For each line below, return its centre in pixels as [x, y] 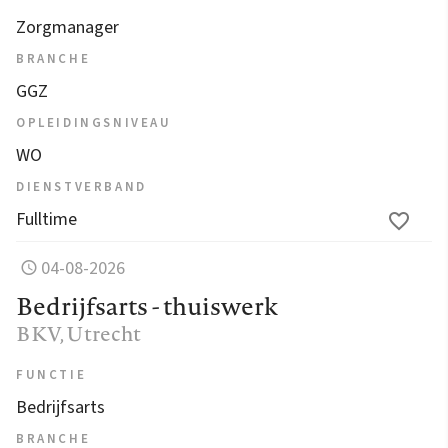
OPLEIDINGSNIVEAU [94, 122]
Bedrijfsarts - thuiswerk [147, 305]
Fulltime [46, 219]
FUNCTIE [51, 374]
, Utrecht [100, 333]
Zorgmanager [67, 27]
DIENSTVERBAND [81, 186]
